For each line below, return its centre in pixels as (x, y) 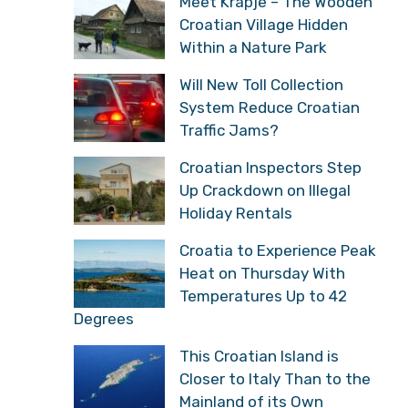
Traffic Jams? (229, 130)
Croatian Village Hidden (264, 24)
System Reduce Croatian (270, 107)
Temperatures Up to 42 (263, 296)
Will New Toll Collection (261, 84)
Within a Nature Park (253, 47)
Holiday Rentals (236, 213)
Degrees (104, 318)
